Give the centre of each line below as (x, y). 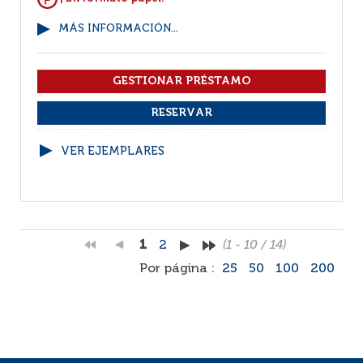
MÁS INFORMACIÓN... (118, 29)
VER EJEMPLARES (113, 152)
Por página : (179, 269)
